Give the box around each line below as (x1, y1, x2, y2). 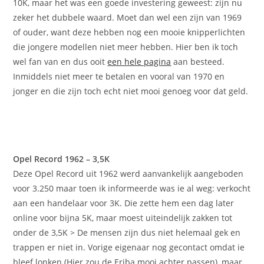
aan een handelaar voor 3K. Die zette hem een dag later (13, 197, 235, 209)
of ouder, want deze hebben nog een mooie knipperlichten (13, 27, 246, 38)
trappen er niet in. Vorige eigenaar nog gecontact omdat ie (13, 242, 245, 253)
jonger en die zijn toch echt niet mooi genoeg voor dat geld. (13, 85, 249, 97)
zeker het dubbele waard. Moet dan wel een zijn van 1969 (13, 12, 242, 24)
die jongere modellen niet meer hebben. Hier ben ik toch (13, 41, 239, 53)
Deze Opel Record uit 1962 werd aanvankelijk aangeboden (13, 168, 244, 180)
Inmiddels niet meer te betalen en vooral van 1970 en (13, 71, 225, 82)
